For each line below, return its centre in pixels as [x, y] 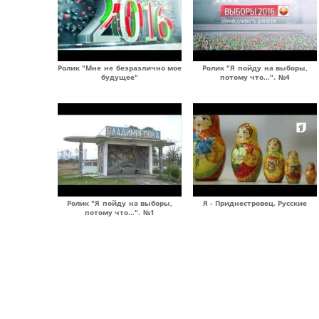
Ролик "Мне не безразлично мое [120, 68]
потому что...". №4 [255, 77]
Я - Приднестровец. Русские [255, 203]
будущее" [120, 77]
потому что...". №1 [120, 212]
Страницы [88, 243]
